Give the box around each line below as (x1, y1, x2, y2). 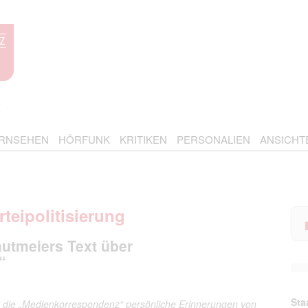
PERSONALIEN (177, 132, 250, 146)
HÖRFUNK (58, 132, 110, 146)
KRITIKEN (120, 132, 167, 146)
